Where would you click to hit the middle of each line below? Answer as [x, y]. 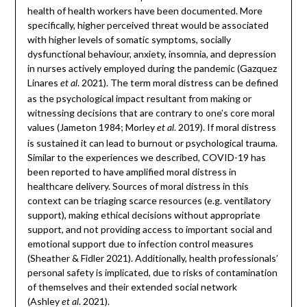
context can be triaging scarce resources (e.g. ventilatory [149, 200]
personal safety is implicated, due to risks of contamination [152, 272]
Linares [44, 82]
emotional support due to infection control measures [140, 243]
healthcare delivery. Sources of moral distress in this [138, 186]
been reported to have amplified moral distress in [132, 171]
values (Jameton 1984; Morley [92, 127]
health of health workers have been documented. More [145, 10]
